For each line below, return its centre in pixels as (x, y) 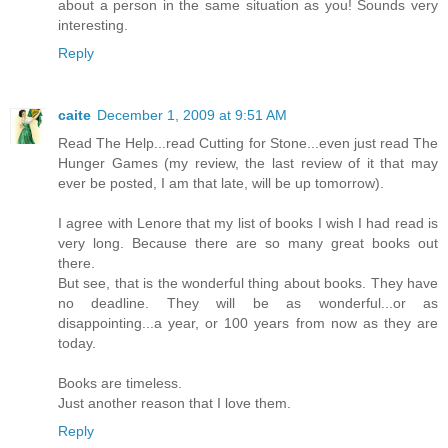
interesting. (93, 25)
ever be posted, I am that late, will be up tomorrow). (221, 183)
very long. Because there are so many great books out (248, 243)
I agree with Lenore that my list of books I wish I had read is (248, 223)
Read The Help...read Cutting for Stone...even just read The (248, 143)
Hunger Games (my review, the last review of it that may (248, 163)
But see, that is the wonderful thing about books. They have (248, 283)
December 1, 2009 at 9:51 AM (192, 115)
